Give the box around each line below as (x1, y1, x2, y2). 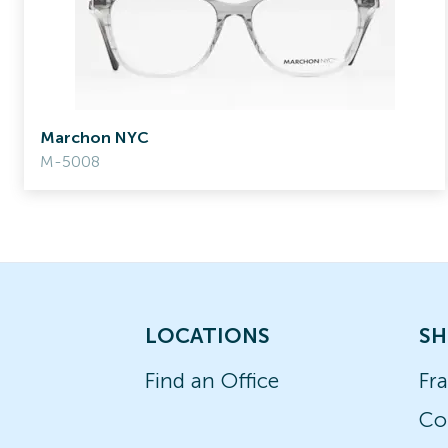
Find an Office (145, 368, 279, 393)
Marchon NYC (40, 128, 149, 147)
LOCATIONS (145, 323, 270, 348)
